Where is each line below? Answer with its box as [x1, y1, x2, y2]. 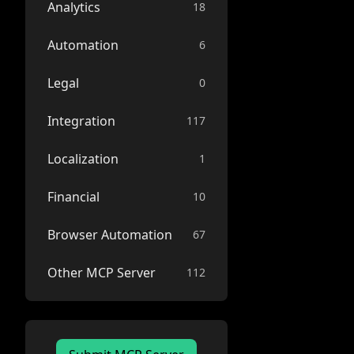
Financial [47, 188, 100, 205]
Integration [47, 112, 115, 130]
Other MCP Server [47, 264, 156, 281]
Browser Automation [47, 226, 172, 243]
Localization [47, 150, 119, 168]
